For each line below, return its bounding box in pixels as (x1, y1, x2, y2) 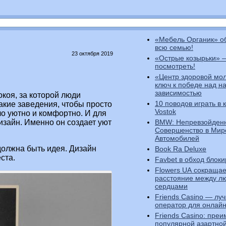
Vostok (155, 107, 176, 116)
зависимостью (155, 89, 202, 97)
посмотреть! (155, 62, 195, 70)
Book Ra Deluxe (155, 145, 206, 153)
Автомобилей (155, 134, 199, 142)
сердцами (155, 182, 188, 190)
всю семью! (155, 43, 193, 51)
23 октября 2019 (72, 50, 113, 56)
